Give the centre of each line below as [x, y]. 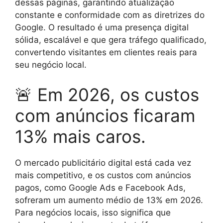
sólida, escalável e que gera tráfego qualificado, [111, 40]
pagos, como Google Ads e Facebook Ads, [100, 187]
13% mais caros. [80, 136]
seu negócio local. [51, 65]
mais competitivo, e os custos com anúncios [103, 175]
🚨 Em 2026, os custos [107, 94]
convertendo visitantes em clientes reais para [106, 52]
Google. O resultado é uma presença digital [102, 27]
